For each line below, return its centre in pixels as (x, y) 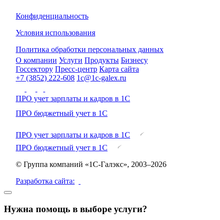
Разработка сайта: (45, 181)
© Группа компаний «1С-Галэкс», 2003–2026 (91, 165)
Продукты (102, 60)
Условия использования (55, 33)
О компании (36, 60)
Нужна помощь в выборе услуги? (76, 209)
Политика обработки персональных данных (90, 50)
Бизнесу (134, 60)
